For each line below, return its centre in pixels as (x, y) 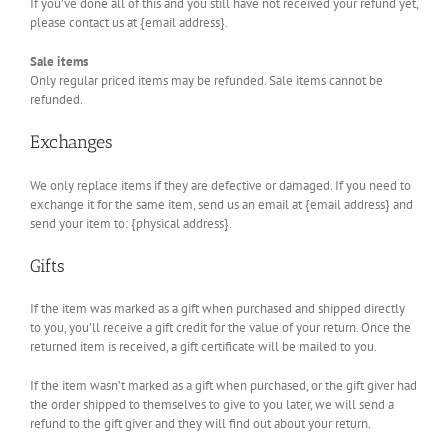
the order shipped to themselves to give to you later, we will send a (212, 405)
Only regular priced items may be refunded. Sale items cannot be (206, 80)
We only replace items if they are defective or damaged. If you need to (220, 185)
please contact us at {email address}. (129, 22)
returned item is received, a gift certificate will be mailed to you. (203, 347)
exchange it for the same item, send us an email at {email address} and (221, 204)
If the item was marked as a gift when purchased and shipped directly (217, 309)
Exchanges (71, 141)
